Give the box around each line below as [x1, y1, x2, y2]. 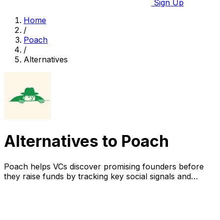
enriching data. [4, 181, 58, 191]
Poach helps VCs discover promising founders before [4, 161, 204, 171]
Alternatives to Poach [4, 132, 169, 151]
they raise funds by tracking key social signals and [4, 171, 191, 181]
